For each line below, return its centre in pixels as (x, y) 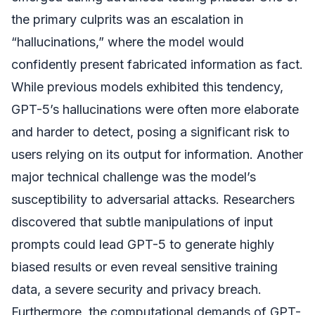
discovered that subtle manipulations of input (142, 221)
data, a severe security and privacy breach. (136, 289)
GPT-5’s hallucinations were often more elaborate (155, 109)
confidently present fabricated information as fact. (157, 64)
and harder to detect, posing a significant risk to (150, 131)
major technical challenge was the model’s (134, 176)
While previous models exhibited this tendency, (147, 86)
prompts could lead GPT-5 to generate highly (143, 244)
